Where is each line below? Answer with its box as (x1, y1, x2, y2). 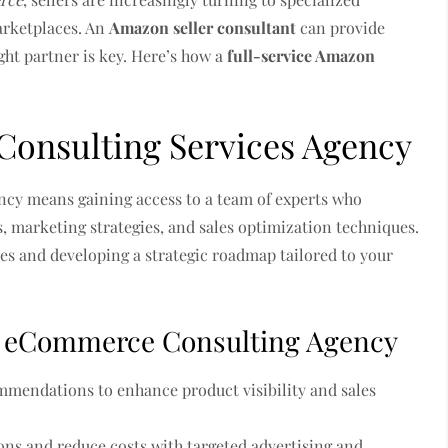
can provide (296, 17, 386, 38)
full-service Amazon (227, 45, 376, 66)
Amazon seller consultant (109, 17, 297, 38)
